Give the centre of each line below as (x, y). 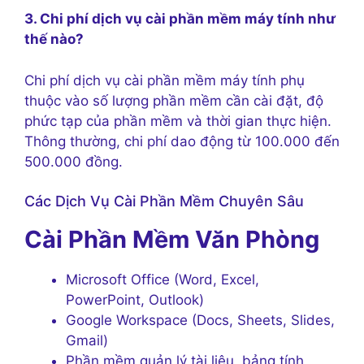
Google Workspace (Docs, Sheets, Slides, (200, 321)
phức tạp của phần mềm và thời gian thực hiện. (178, 121)
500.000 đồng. (74, 161)
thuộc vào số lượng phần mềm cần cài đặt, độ (174, 100)
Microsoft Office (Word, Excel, (162, 280)
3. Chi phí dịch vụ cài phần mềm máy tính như (180, 19)
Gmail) (87, 341)
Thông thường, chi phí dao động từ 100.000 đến (182, 141)
